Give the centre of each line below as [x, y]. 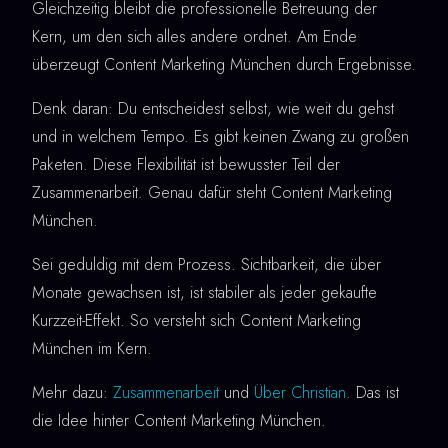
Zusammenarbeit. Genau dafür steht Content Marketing [212, 193]
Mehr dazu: [72, 393]
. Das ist [372, 393]
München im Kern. [92, 349]
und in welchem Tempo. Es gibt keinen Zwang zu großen [220, 137]
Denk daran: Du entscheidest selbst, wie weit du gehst [213, 109]
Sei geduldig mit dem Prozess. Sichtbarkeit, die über [206, 265]
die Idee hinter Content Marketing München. [179, 421]
